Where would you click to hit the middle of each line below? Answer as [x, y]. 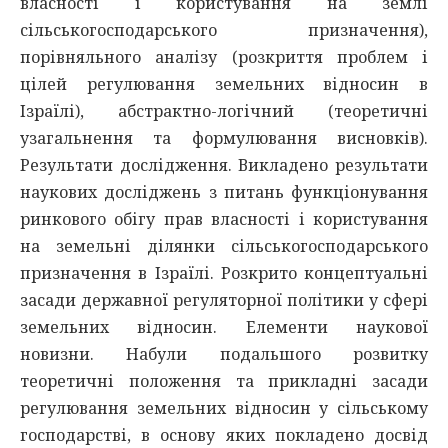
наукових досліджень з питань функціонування [224, 192]
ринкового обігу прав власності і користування [224, 219]
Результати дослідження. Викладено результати [224, 165]
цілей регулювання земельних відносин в [224, 84]
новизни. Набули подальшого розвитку [224, 354]
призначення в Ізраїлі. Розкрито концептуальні [224, 273]
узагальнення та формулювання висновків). [224, 138]
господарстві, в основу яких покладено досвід [224, 435]
